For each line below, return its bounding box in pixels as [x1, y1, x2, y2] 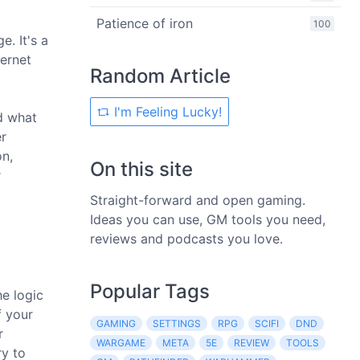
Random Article [90, 64, 231, 88]
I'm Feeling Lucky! [110, 104, 222, 120]
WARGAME [96, 337, 145, 349]
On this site [90, 157, 193, 181]
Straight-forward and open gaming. [90, 192, 305, 208]
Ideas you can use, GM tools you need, [90, 211, 325, 227]
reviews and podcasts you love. [90, 231, 283, 247]
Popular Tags [90, 280, 210, 303]
